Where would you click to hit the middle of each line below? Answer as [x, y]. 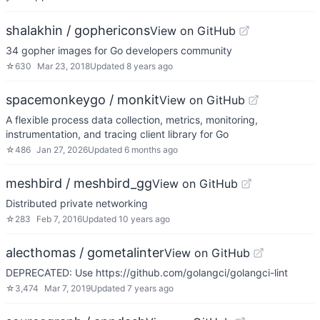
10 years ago [144, 219]
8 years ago [150, 66]
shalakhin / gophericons [78, 30]
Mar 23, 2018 [64, 66]
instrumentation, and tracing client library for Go [117, 134]
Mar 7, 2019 [67, 288]
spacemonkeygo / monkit [82, 100]
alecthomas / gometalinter [85, 252]
